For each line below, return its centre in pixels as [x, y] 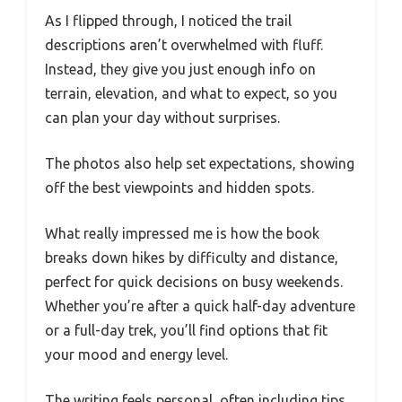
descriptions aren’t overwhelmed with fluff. [184, 44]
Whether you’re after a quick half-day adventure [200, 306]
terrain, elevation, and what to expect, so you [191, 93]
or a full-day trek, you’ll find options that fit [186, 330]
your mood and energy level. [136, 354]
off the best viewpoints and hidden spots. [179, 187]
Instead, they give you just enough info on [180, 69]
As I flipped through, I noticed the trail [168, 20]
